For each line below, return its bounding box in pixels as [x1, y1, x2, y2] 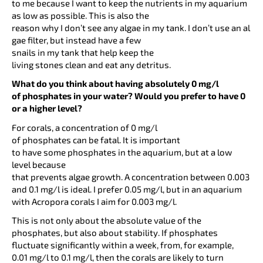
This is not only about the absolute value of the [12, 214, 201, 225]
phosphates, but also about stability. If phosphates [12, 227, 218, 238]
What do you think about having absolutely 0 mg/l [12, 78, 219, 89]
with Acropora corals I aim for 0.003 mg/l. [12, 195, 178, 207]
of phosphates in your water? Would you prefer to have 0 [12, 90, 245, 102]
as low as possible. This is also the [12, 10, 149, 21]
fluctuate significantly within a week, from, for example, [12, 239, 234, 250]
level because [12, 159, 66, 170]
